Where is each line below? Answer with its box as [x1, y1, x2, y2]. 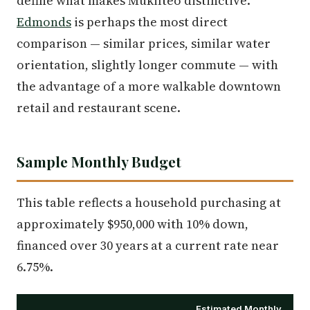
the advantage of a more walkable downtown [17, 77, 281, 95]
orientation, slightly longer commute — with [17, 56, 278, 74]
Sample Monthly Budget [17, 152, 181, 172]
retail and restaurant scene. [17, 99, 181, 117]
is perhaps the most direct [71, 13, 228, 31]
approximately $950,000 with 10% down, [17, 215, 248, 233]
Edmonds [17, 13, 71, 31]
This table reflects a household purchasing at [17, 194, 281, 212]
